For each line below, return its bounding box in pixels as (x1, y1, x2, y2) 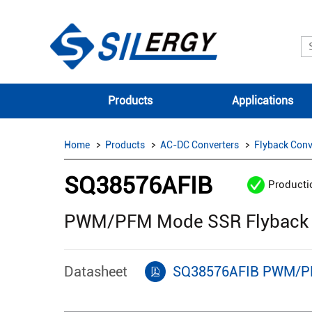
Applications (232, 94, 293, 107)
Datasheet (64, 263, 127, 280)
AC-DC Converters (160, 139, 239, 150)
